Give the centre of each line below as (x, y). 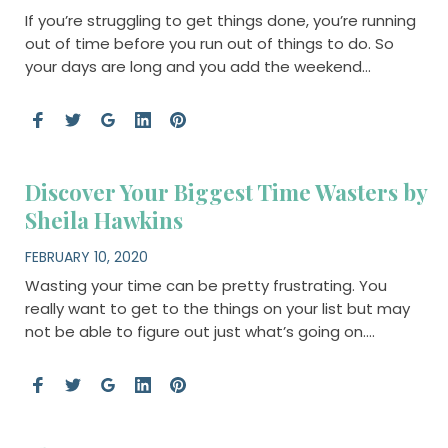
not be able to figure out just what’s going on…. (199, 331)
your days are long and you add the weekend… (197, 67)
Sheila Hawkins (103, 220)
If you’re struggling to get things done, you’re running (220, 21)
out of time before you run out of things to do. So (209, 44)
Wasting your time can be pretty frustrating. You (205, 285)
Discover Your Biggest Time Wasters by (225, 192)
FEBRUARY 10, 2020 (86, 256)
